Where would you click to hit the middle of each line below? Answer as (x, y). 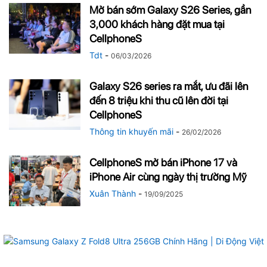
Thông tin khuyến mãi (131, 131)
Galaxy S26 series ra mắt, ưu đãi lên (169, 86)
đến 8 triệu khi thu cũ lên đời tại (159, 100)
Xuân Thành (113, 193)
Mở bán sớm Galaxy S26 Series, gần (170, 10)
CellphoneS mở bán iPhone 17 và (163, 162)
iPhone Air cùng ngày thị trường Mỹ (168, 176)
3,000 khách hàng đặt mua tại (157, 24)
